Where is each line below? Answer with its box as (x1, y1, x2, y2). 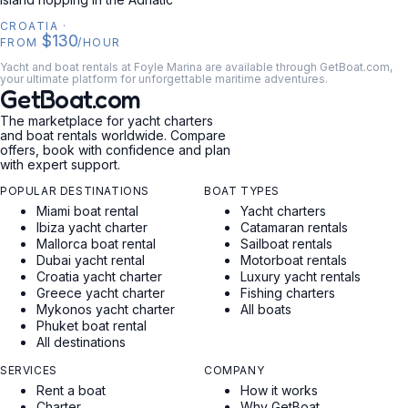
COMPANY (204, 363, 265, 377)
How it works (240, 382, 318, 398)
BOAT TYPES (204, 184, 280, 198)
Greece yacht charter (36, 285, 165, 301)
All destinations (36, 334, 126, 350)
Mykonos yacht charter (36, 301, 175, 317)
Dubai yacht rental (36, 252, 145, 268)
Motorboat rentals (240, 252, 347, 268)
